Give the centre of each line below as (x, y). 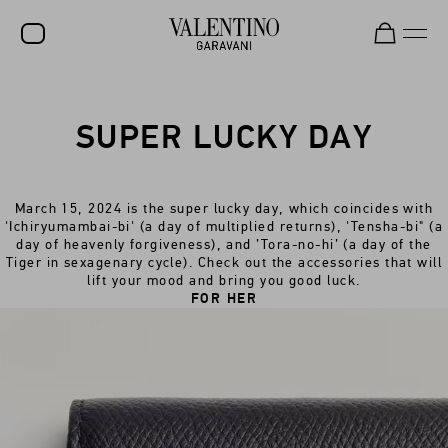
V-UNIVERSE (64, 366)
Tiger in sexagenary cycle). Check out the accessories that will (224, 262)
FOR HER (224, 298)
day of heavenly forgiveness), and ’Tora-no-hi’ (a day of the (224, 244)
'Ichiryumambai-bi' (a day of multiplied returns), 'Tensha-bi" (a (224, 226)
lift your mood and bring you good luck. (224, 280)
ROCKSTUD (58, 181)
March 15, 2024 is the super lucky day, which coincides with (224, 208)
